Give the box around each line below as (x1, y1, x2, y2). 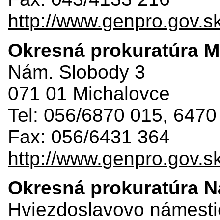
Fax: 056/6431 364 (8, 126, 170, 147)
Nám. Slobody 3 (8, 61, 145, 82)
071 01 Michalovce (8, 82, 170, 104)
